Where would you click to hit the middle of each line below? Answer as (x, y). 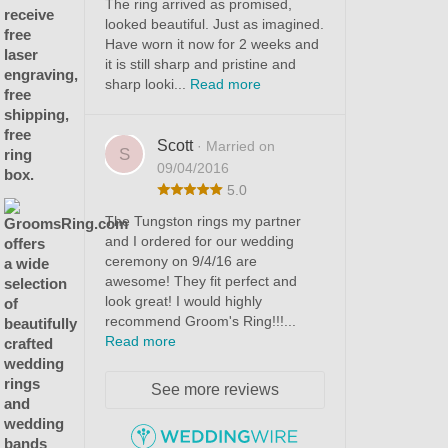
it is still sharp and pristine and (200, 64)
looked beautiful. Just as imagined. (214, 24)
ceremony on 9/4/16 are (180, 261)
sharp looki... (147, 84)
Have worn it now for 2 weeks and (211, 44)
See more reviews (214, 390)
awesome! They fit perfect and (200, 281)
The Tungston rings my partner (202, 221)
